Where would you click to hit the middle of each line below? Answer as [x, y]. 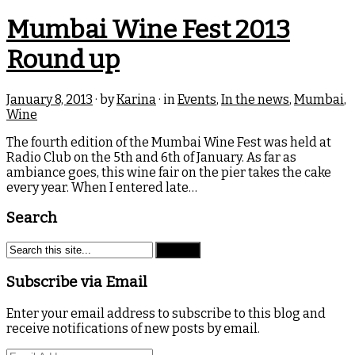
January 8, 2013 [50, 99]
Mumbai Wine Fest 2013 [148, 30]
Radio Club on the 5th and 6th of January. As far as [151, 157]
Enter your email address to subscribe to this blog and [166, 313]
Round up [63, 60]
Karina [136, 99]
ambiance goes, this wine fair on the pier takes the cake [169, 172]
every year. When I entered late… [102, 187]
